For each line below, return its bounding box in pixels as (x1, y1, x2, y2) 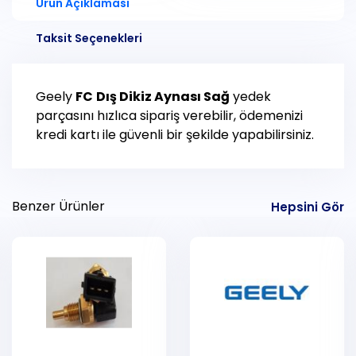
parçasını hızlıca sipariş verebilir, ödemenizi (36, 106, 303, 126)
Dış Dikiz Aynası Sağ (96, 87, 230, 106)
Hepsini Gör (271, 198, 344, 215)
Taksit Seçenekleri (36, 30, 142, 47)
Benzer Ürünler (12, 197, 105, 216)
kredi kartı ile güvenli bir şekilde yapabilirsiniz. (36, 126, 314, 145)
